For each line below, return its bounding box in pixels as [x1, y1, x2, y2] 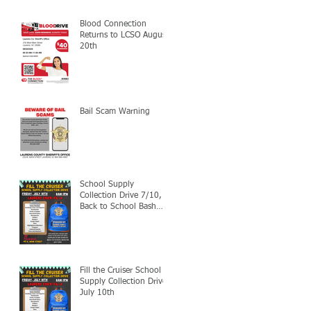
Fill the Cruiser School [80, 266, 161, 275]
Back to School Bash [80, 202, 156, 211]
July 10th [80, 288, 115, 297]
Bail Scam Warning [80, 107, 150, 116]
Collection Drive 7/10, [80, 191, 162, 200]
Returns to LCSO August [80, 31, 169, 40]
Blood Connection [80, 19, 146, 28]
